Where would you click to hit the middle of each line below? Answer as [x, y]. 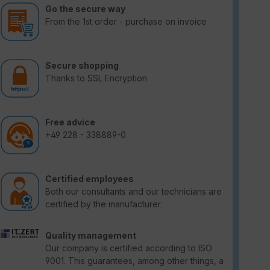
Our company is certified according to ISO [129, 248]
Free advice [70, 122]
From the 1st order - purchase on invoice [126, 21]
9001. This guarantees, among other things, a [134, 260]
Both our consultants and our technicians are [133, 191]
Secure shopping [82, 65]
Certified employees [89, 178]
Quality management [91, 235]
